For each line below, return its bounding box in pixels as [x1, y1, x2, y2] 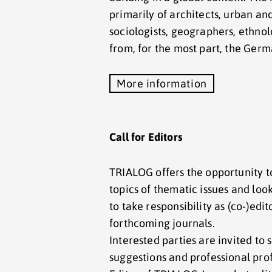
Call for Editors [109, 131, 182, 143]
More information [117, 77, 207, 90]
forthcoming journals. [109, 217, 215, 229]
